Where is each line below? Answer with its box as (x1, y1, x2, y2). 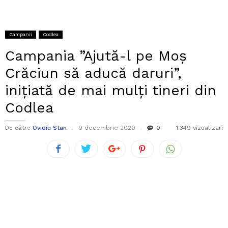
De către (5, 124, 31, 132)
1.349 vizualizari (176, 124, 223, 132)
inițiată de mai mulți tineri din (5, 82, 216, 99)
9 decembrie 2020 (78, 124, 135, 132)
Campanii (9, 32, 32, 38)
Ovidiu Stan (33, 124, 67, 132)
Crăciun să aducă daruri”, (5, 65, 182, 82)
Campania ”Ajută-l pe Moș (5, 47, 187, 65)
